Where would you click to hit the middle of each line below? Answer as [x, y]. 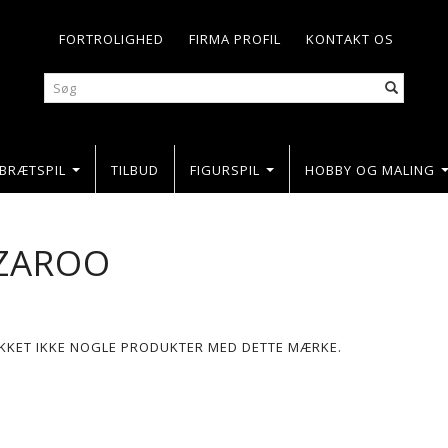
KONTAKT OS [350, 39]
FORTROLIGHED [111, 39]
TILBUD [134, 169]
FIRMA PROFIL [235, 39]
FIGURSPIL [224, 169]
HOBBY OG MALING [369, 169]
